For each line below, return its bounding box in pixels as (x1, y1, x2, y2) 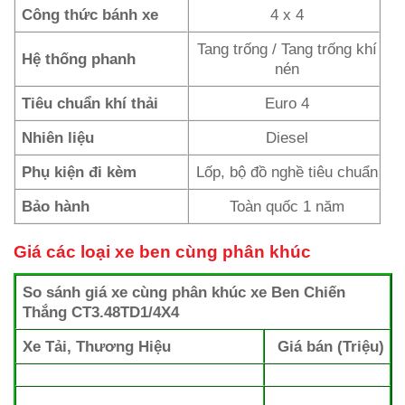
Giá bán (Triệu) (277, 337, 384, 356)
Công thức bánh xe (22, 5, 159, 24)
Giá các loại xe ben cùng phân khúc (14, 242, 316, 262)
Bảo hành (22, 197, 90, 216)
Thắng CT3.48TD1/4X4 (23, 303, 180, 322)
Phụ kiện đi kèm (22, 163, 137, 182)
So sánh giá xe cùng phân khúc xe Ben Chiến (23, 283, 346, 302)
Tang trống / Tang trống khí (197, 40, 378, 59)
